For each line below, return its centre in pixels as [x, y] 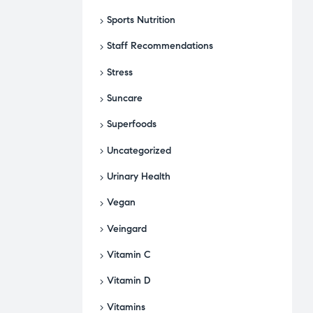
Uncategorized [139, 150]
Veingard [127, 228]
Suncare [125, 99]
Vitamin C [129, 255]
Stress [120, 72]
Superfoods [132, 124]
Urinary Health [139, 177]
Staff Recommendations [160, 46]
